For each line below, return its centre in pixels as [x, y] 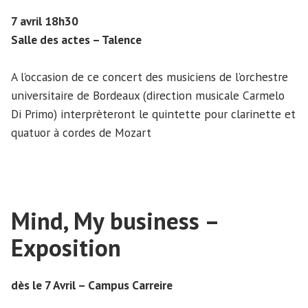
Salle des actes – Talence [76, 39]
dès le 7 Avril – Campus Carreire [92, 285]
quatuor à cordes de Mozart [81, 132]
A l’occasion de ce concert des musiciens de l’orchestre [150, 76]
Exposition [66, 247]
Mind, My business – [114, 220]
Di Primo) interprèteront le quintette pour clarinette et [153, 113]
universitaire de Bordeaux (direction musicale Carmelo [148, 95]
